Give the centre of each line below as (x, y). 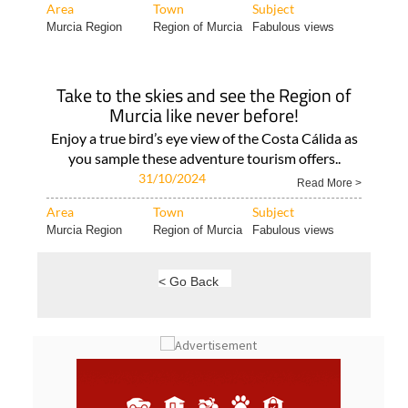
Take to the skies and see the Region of (204, 127)
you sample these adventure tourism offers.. (204, 190)
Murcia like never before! (204, 147)
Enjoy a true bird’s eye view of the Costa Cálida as (204, 170)
